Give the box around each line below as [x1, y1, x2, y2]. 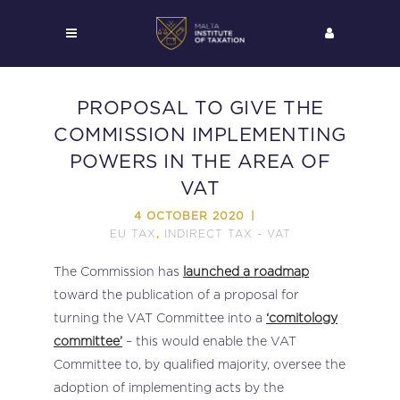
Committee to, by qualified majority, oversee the [54, 357, 346, 371]
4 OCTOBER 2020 [134, 211, 245, 221]
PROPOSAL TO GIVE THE [76, 99, 324, 118]
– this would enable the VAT [122, 334, 296, 347]
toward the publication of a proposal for [54, 287, 299, 301]
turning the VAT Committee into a [54, 311, 266, 324]
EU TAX [109, 228, 156, 239]
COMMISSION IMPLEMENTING [54, 126, 346, 145]
